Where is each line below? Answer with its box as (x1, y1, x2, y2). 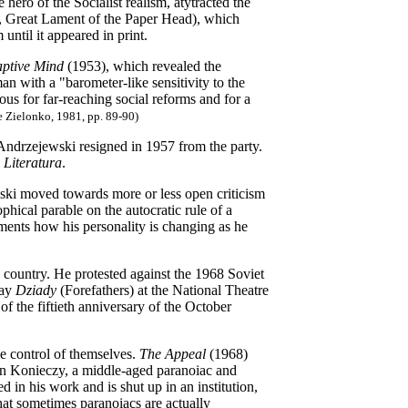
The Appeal (139, 346, 209, 362)
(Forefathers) (56, 282, 134, 298)
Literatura (4, 155, 62, 170)
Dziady (15, 282, 56, 298)
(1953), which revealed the (64, 58, 221, 74)
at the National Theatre (134, 282, 269, 298)
